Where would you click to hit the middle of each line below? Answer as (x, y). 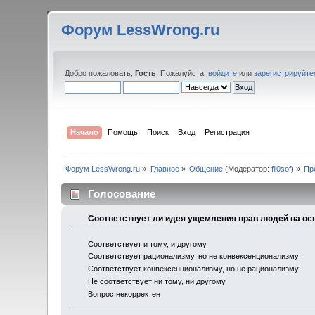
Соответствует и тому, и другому (147, 244)
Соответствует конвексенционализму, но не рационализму (193, 269)
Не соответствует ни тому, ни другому (156, 281)
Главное (165, 168)
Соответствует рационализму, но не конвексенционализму (193, 256)
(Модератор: (247, 168)
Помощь (122, 132)
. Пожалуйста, (182, 73)
